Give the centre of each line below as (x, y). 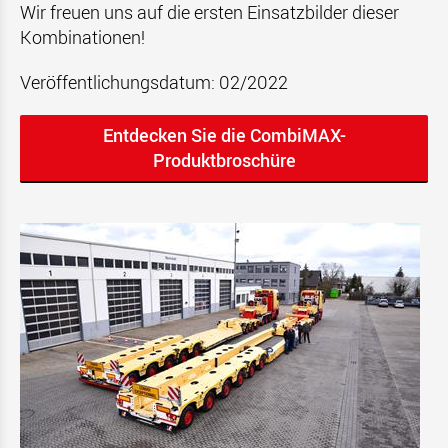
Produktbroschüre (224, 160)
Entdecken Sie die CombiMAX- (224, 135)
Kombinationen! (84, 37)
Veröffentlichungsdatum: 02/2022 (154, 82)
